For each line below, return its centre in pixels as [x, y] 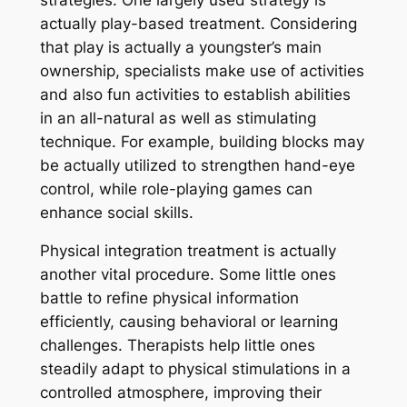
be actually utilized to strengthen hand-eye [197, 165]
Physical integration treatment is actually [188, 251]
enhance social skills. [116, 212]
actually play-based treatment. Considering [198, 23]
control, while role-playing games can [176, 189]
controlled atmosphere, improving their [180, 393]
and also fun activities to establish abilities [195, 94]
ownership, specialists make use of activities [202, 70]
